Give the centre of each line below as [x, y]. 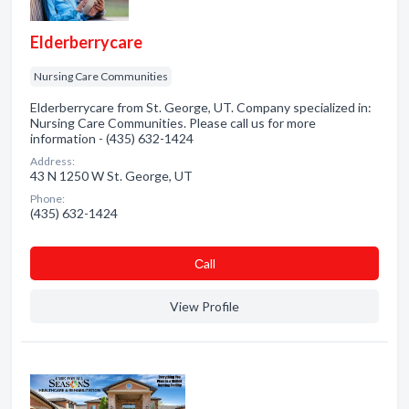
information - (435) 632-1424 [112, 138]
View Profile [204, 306]
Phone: [47, 199]
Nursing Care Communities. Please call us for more [173, 123]
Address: [52, 161]
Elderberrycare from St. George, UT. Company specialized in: [201, 107]
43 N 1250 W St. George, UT [111, 176]
